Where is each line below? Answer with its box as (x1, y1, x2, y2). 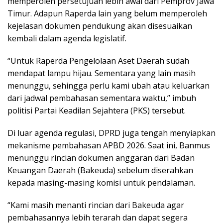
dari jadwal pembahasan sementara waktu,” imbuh (7, 93, 196, 104)
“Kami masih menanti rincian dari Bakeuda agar (7, 200, 184, 211)
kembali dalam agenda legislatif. (7, 33, 126, 44)
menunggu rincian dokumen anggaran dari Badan (7, 152, 195, 164)
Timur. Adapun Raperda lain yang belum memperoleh (7, 8, 207, 19)
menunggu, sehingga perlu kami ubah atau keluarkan (7, 80, 210, 92)
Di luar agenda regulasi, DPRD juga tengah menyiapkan (7, 127, 216, 139)
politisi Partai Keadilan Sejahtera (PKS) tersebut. (7, 105, 186, 116)
